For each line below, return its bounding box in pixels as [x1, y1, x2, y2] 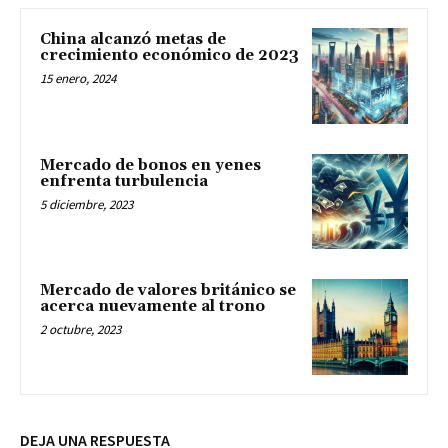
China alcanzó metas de [40, 29, 226, 49]
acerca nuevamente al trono [40, 297, 265, 317]
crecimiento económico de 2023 [40, 45, 299, 65]
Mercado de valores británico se [40, 281, 296, 301]
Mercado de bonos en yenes [40, 155, 261, 175]
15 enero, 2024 [40, 69, 116, 87]
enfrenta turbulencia [40, 171, 208, 191]
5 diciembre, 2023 [40, 195, 133, 213]
